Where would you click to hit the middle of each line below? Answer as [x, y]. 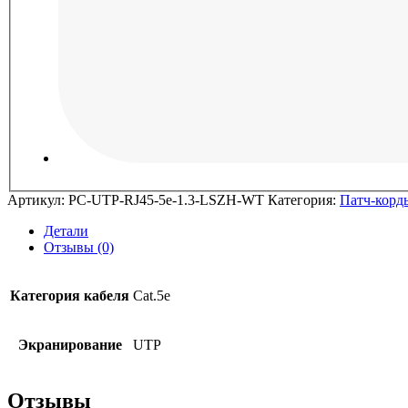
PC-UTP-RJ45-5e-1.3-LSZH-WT [166, 199]
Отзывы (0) [79, 247]
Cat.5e [152, 295]
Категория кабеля [70, 295]
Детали [66, 230]
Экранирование [70, 344]
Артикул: [38, 199]
